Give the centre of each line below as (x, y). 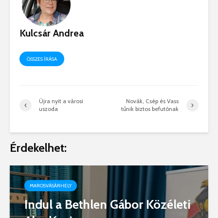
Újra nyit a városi (61, 101)
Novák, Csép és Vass (153, 101)
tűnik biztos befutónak (150, 109)
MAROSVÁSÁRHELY (51, 186)
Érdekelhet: (38, 148)
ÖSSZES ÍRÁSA (42, 59)
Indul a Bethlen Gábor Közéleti (108, 205)
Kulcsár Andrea (52, 33)
